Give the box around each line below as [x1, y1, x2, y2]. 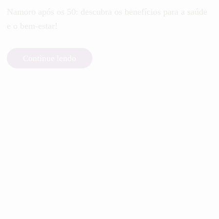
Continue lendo [22, 53, 76, 63]
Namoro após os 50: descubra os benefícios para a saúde [7, 7, 207, 17]
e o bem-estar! [7, 21, 58, 31]
